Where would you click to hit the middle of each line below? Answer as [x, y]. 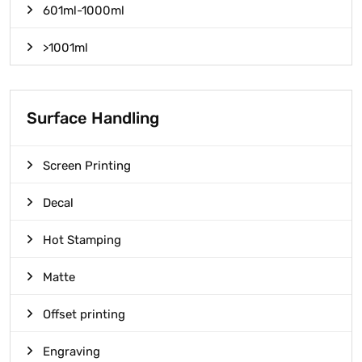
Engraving [72, 352]
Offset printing [84, 315]
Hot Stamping [82, 240]
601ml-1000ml [84, 11]
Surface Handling [93, 118]
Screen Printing [87, 166]
